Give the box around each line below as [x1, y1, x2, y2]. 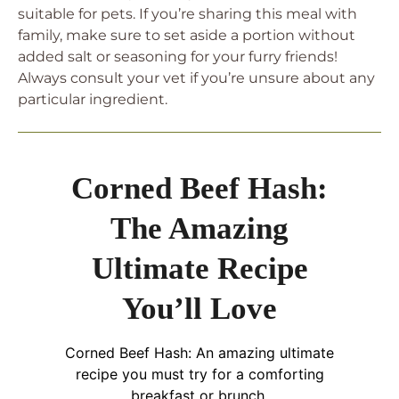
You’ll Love [122, 291, 277, 326]
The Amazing [110, 211, 289, 246]
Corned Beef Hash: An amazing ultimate [65, 344, 334, 362]
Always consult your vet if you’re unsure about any [18, 69, 375, 86]
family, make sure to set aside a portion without [18, 27, 355, 44]
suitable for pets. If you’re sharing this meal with [18, 5, 357, 22]
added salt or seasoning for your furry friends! [18, 48, 338, 65]
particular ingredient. [18, 91, 167, 108]
